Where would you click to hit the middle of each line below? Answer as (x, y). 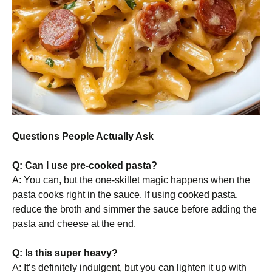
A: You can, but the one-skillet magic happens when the (131, 180)
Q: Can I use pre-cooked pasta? (85, 165)
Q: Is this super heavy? (65, 253)
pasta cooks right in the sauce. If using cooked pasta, (125, 195)
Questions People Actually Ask (83, 136)
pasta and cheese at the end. (74, 224)
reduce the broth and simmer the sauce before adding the (134, 209)
